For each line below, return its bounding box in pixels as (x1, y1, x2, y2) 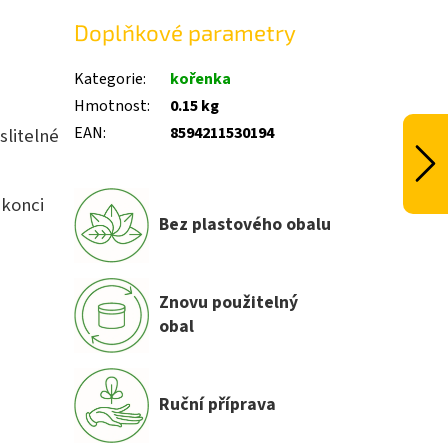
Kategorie (74, 67, 144, 90)
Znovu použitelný (159, 290, 299, 316)
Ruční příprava (159, 392, 277, 418)
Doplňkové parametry (74, 19, 297, 47)
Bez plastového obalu (159, 212, 332, 238)
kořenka (170, 67, 232, 90)
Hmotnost (74, 94, 148, 117)
